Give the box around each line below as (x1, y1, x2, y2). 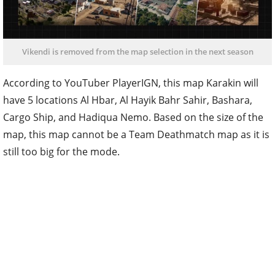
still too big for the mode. (3, 145, 120, 159)
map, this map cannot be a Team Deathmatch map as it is (3, 128, 269, 142)
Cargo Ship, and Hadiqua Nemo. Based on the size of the (3, 110, 263, 125)
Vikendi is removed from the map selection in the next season (21, 46, 254, 58)
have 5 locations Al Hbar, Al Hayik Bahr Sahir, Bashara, (3, 93, 252, 107)
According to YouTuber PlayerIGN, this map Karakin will (3, 76, 258, 90)
